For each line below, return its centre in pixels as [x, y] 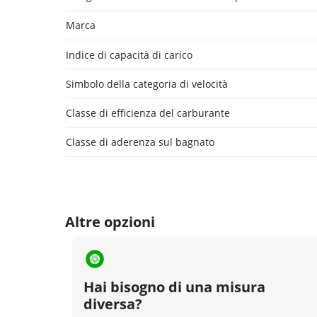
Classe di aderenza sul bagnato [140, 142]
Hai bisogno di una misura [174, 287]
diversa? [113, 304]
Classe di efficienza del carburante [148, 113]
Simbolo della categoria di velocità [147, 83]
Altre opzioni [110, 221]
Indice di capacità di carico [129, 54]
